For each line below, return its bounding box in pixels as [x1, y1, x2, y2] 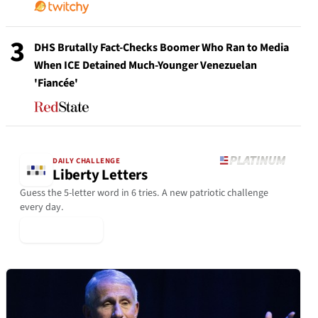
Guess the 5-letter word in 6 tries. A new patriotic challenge [20, 185, 268, 200]
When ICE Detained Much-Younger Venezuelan [34, 57, 257, 73]
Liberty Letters [53, 165, 148, 186]
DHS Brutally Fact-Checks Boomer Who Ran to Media [34, 40, 289, 55]
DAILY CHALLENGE [53, 155, 121, 167]
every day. [20, 199, 64, 214]
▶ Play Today [28, 221, 94, 238]
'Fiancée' [34, 75, 78, 91]
